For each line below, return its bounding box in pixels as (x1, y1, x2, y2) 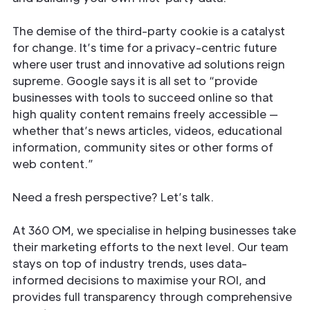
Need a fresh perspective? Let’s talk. (12, 190, 214, 204)
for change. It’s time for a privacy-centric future (12, 40, 277, 55)
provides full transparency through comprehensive (12, 289, 292, 304)
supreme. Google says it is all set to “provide (12, 73, 257, 88)
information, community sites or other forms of (12, 140, 273, 154)
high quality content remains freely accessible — (12, 107, 278, 121)
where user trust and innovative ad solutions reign (12, 57, 285, 71)
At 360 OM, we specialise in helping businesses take (12, 223, 296, 237)
